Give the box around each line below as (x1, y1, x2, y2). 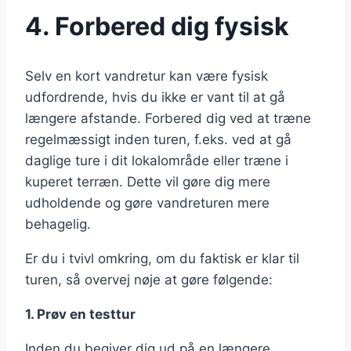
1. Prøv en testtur (25, 306, 136, 323)
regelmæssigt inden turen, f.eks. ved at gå (25, 132, 291, 148)
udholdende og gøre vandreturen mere (25, 195, 270, 212)
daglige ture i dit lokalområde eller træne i (25, 153, 288, 169)
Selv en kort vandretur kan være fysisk (25, 68, 268, 85)
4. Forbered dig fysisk (25, 10, 289, 42)
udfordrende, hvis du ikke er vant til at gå (25, 89, 285, 106)
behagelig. (25, 216, 91, 233)
